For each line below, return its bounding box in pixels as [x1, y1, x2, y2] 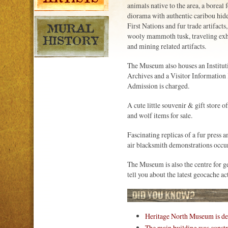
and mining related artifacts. [127, 41, 206, 51]
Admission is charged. [127, 81, 189, 91]
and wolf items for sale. [127, 110, 192, 120]
